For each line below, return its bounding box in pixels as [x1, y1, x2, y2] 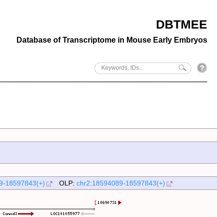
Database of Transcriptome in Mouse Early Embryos [16, 36, 207, 44]
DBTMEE [156, 17, 207, 31]
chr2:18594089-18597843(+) [77, 179, 166, 187]
